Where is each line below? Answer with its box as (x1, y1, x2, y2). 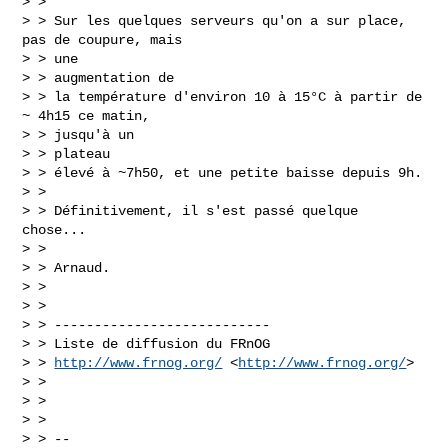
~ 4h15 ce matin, (22, 107, 151, 124)
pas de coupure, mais (22, 31, 183, 48)
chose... (22, 221, 87, 238)
